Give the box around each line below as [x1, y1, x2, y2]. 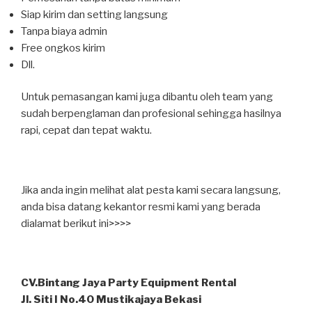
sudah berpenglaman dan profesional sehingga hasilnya [21, 107, 281, 120]
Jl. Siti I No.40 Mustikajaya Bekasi [21, 293, 201, 306]
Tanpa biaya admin [21, 24, 107, 38]
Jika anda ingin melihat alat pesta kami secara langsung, [21, 183, 281, 196]
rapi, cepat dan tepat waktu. [21, 124, 152, 137]
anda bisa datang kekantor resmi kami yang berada [21, 200, 260, 213]
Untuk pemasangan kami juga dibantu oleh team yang [21, 91, 273, 104]
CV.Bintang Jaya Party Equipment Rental [21, 276, 236, 290]
